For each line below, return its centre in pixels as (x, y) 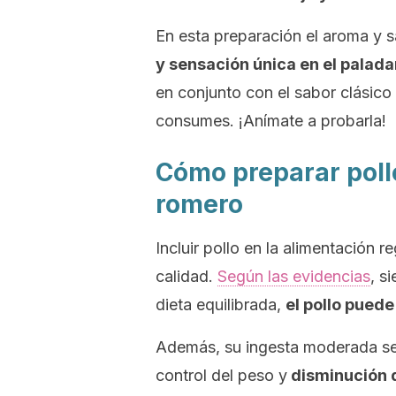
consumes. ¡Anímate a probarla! (271, 121)
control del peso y (221, 375)
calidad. (187, 276)
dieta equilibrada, (221, 305)
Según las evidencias (294, 276)
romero (199, 204)
